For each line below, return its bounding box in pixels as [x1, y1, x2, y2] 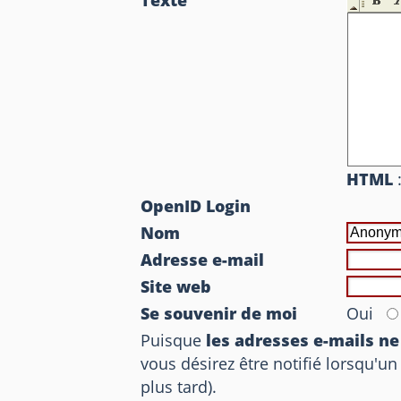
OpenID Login [141, 195, 252, 217]
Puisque [141, 329, 207, 351]
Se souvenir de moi [141, 303, 298, 324]
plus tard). [141, 376, 218, 397]
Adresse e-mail [141, 249, 265, 270]
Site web [141, 276, 212, 297]
